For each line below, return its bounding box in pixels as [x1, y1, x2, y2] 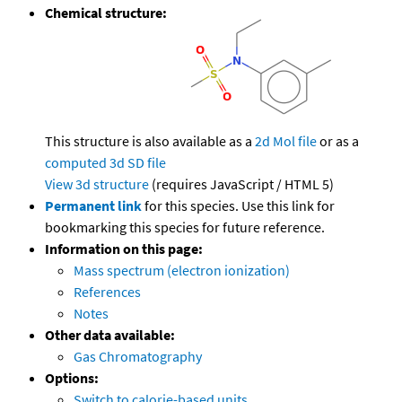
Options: [45, 369, 99, 388]
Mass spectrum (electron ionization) [74, 261, 290, 280]
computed [45, 153, 107, 172]
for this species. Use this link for [144, 197, 335, 215]
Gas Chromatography [74, 347, 202, 366]
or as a [317, 132, 359, 151]
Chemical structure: [45, 4, 167, 22]
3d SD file [109, 153, 166, 172]
